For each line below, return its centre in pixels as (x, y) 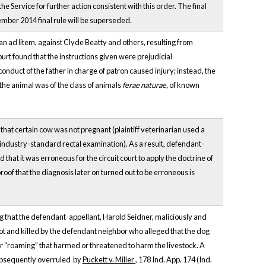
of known (184, 85)
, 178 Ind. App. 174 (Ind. (173, 260)
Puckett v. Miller (109, 260)
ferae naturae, (145, 85)
